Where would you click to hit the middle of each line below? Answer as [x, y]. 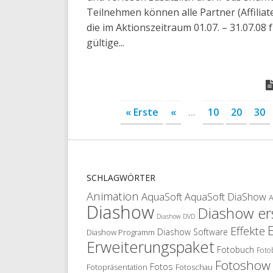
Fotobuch [236, 250]
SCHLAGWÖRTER [121, 178]
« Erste [142, 112]
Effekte [248, 231]
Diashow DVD [176, 217]
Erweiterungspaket [151, 247]
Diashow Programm [121, 232]
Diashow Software [193, 232]
